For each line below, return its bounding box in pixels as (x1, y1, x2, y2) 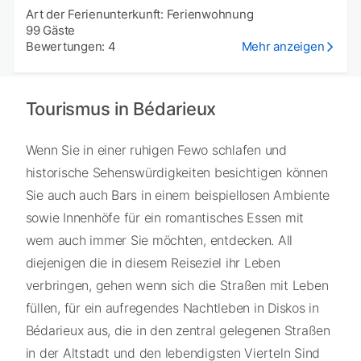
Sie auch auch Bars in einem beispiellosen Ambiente (25, 186, 330, 203)
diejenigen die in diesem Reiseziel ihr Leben (25, 254, 280, 271)
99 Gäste (26, 23, 75, 39)
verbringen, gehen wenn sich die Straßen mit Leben (25, 276, 329, 293)
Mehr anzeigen (241, 39, 325, 55)
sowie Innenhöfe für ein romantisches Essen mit (25, 209, 304, 226)
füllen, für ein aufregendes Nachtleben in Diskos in (25, 299, 319, 316)
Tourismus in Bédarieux (25, 98, 216, 119)
